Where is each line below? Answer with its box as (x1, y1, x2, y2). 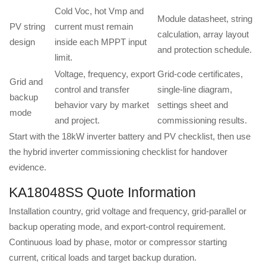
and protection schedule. (157, 45, 252, 55)
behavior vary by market (55, 100, 149, 110)
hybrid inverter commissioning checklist (23, 147, 176, 157)
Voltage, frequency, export (55, 69, 155, 80)
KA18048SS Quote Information (9, 185, 196, 201)
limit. (55, 52, 72, 63)
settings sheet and (157, 100, 228, 110)
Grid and (9, 77, 43, 87)
